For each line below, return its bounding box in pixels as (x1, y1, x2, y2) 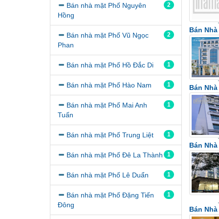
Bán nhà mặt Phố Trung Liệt (66, 131, 153, 139)
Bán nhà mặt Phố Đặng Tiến (66, 191, 154, 199)
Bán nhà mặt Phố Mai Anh (66, 101, 147, 109)
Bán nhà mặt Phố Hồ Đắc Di (66, 61, 153, 69)
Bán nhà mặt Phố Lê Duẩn (66, 171, 149, 179)
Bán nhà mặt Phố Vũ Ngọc (66, 31, 149, 39)
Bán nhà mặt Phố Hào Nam (66, 81, 152, 89)
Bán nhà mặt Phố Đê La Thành (66, 151, 163, 159)
